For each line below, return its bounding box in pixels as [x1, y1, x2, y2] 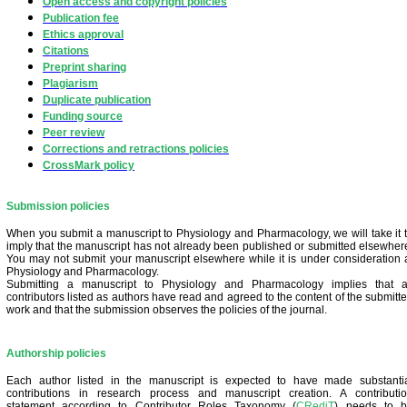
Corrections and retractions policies [43, 143, 229, 155]
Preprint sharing [43, 61, 126, 74]
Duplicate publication [43, 94, 151, 106]
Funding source [43, 110, 123, 123]
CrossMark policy [43, 159, 134, 172]
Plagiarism [43, 77, 98, 90]
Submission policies [6, 200, 110, 213]
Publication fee [43, 12, 119, 25]
